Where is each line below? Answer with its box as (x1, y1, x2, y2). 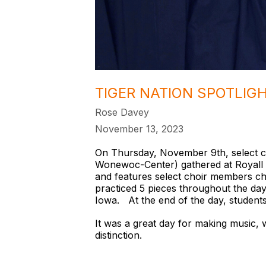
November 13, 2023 (95, 123, 183, 135)
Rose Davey (95, 106, 149, 118)
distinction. (95, 229, 142, 241)
